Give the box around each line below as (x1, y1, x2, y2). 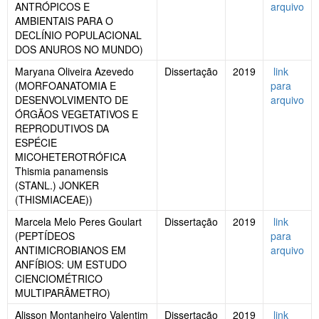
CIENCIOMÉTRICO (15, 271, 103, 286)
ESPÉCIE (15, 135, 57, 150)
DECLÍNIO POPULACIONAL (15, 28, 142, 43)
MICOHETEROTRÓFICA (15, 150, 126, 164)
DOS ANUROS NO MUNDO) (15, 42, 143, 57)
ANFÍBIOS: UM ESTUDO (15, 257, 127, 272)
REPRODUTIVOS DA (15, 121, 109, 136)
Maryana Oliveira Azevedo (15, 64, 134, 79)
